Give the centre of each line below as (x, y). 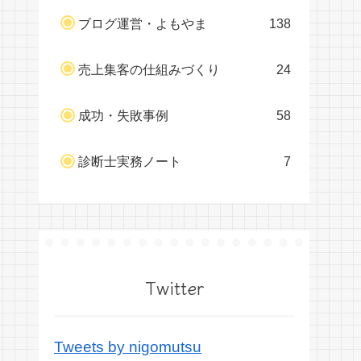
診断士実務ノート (130, 162)
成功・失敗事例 (123, 116)
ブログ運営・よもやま (143, 23)
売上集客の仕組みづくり (149, 69)
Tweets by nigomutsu (128, 346)
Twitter (174, 287)
